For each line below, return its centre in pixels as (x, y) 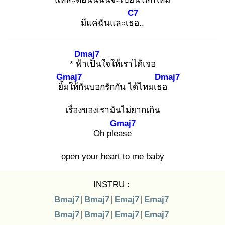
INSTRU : (111, 184)
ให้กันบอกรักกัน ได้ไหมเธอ (118, 87)
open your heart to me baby (113, 156)
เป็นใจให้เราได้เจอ (121, 64)
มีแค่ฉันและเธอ (110, 23)
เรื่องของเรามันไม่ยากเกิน (113, 110)
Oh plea (108, 133)
